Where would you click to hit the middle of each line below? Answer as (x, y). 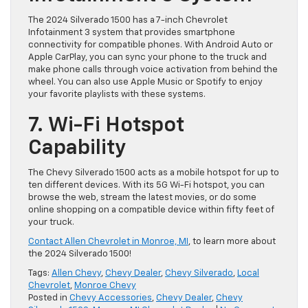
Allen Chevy (76, 274)
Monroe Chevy (105, 286)
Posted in (49, 298)
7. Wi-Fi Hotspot (106, 126)
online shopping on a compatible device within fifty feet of (151, 210)
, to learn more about (232, 242)
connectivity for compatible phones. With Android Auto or (151, 45)
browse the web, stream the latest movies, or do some (142, 198)
